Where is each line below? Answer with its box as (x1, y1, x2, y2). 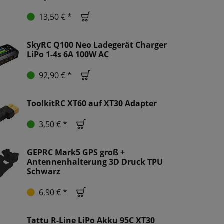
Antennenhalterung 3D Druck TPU (27, 156, 163, 168)
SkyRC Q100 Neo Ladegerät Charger (27, 39, 167, 51)
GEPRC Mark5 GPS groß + (27, 147, 125, 158)
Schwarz (27, 166, 60, 177)
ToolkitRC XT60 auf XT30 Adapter (27, 98, 157, 109)
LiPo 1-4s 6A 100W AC (27, 49, 109, 60)
